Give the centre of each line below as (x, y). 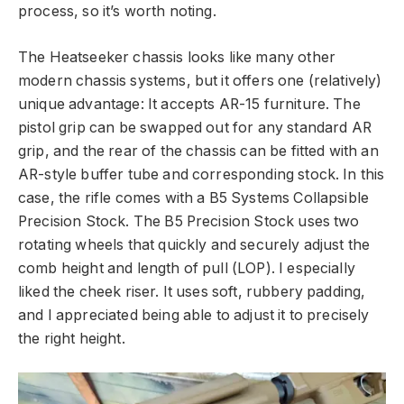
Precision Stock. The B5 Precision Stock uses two (189, 221)
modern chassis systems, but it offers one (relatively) (200, 80)
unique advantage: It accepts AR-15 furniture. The (189, 104)
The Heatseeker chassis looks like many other (177, 57)
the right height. (72, 338)
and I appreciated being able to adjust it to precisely (194, 315)
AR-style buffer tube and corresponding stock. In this (202, 174)
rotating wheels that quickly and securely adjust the (194, 244)
